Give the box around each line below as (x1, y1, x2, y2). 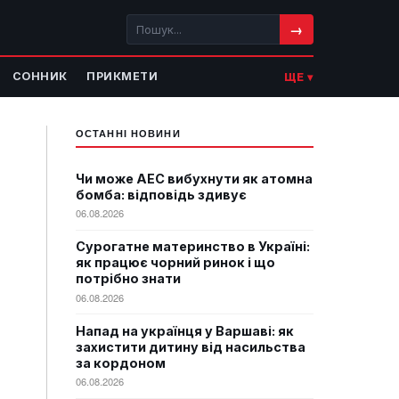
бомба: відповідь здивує (76, 186, 247, 202)
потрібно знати (76, 271, 181, 287)
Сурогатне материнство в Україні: (76, 239, 310, 255)
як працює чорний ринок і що (76, 255, 275, 271)
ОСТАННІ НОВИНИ (76, 126, 181, 140)
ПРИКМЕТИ (86, 69, 159, 83)
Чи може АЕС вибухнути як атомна (76, 170, 313, 186)
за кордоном (76, 354, 166, 370)
